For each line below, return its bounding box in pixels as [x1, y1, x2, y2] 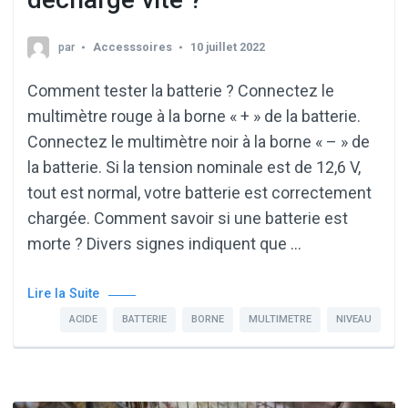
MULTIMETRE [249, 312, 311, 325]
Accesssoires [93, 39, 172, 54]
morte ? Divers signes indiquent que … [27, 233, 301, 253]
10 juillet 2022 [190, 39, 265, 54]
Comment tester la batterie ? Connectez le [27, 80, 334, 100]
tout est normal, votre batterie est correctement [27, 182, 372, 202]
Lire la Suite [27, 285, 99, 301]
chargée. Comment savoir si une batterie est [27, 208, 348, 228]
